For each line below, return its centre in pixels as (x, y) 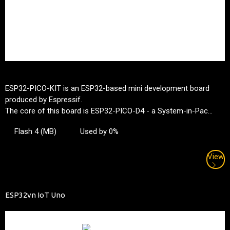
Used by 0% (99, 132)
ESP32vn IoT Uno (35, 195)
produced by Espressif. (44, 100)
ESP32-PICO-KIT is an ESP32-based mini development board (107, 89)
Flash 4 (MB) (35, 132)
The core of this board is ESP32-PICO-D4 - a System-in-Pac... (109, 111)
